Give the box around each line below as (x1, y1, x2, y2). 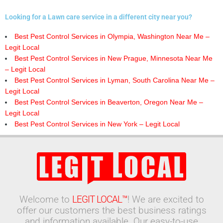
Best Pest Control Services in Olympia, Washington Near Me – (14, 33, 210, 41)
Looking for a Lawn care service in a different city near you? (5, 13, 192, 21)
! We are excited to (127, 194, 204, 206)
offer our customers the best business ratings (16, 205, 207, 217)
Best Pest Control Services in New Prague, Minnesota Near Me (14, 55, 213, 63)
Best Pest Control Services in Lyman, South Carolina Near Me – (14, 77, 215, 85)
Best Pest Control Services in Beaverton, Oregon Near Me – (14, 99, 203, 107)
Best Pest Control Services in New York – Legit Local (14, 120, 180, 128)
